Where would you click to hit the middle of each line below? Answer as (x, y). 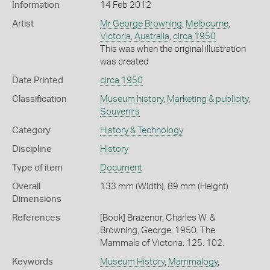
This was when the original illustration (173, 49)
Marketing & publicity (207, 99)
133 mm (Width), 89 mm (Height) (164, 186)
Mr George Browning (141, 24)
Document (121, 168)
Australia (152, 36)
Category (31, 130)
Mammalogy (193, 262)
